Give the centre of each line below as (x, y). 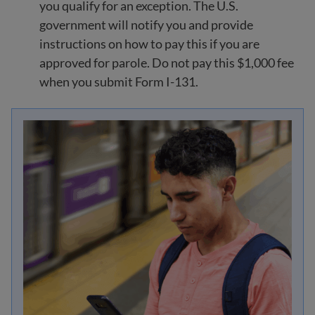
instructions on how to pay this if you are (149, 43)
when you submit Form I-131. (119, 81)
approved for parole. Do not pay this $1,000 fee (167, 62)
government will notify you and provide (146, 24)
